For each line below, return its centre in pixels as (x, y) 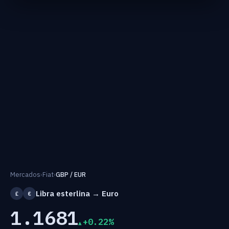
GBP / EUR (71, 174)
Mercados (25, 174)
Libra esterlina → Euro (77, 193)
